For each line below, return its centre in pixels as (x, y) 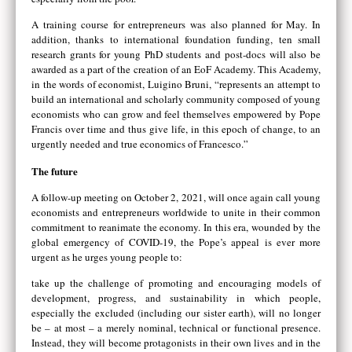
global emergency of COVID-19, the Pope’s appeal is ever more (176, 242)
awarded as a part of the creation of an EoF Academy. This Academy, (176, 70)
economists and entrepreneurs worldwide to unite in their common (176, 212)
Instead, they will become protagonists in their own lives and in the (176, 343)
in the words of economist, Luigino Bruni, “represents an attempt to (176, 84)
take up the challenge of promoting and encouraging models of (176, 283)
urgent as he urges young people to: (107, 257)
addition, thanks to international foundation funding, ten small (176, 40)
